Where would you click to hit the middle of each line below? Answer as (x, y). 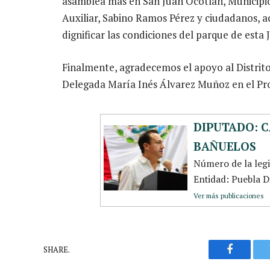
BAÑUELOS (225, 146)
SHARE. (57, 249)
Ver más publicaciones (229, 196)
